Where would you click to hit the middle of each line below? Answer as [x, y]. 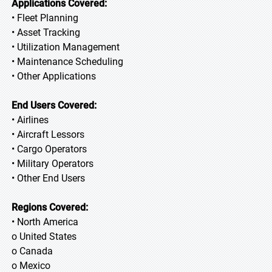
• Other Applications [54, 76]
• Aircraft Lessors [48, 134]
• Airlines [30, 120]
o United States [44, 236]
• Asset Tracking [46, 32]
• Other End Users [48, 178]
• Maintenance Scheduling [67, 62]
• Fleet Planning [45, 18]
